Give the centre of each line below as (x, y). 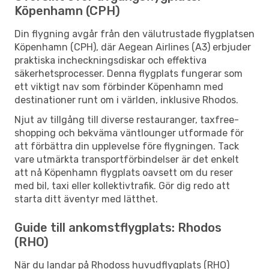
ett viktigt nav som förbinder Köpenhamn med (119, 86)
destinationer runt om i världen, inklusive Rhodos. (126, 100)
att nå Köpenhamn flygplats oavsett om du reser (124, 172)
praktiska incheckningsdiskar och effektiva (110, 60)
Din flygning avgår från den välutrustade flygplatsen (134, 34)
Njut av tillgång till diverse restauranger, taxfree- (127, 119)
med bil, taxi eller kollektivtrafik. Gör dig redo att (122, 186)
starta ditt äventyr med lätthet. (86, 199)
